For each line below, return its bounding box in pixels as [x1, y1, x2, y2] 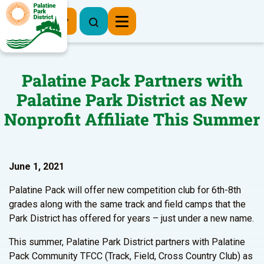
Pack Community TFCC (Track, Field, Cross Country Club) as [9, 250, 253, 262]
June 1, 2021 [9, 161, 64, 172]
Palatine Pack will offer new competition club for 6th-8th [9, 184, 241, 196]
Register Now [8, 14, 68, 27]
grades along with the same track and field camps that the [9, 199, 246, 210]
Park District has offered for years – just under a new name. [9, 213, 254, 224]
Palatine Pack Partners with [21, 70, 243, 91]
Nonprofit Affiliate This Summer [4, 108, 260, 130]
